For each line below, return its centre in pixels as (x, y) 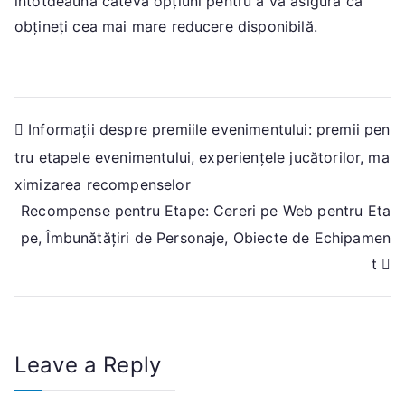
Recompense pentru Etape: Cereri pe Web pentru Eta (206, 211)
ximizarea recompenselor (103, 184)
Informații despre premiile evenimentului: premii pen (209, 129)
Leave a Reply (88, 365)
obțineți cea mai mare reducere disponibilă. (166, 26)
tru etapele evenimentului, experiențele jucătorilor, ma (202, 157)
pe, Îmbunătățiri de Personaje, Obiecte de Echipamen (205, 237)
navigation (86, 170)
